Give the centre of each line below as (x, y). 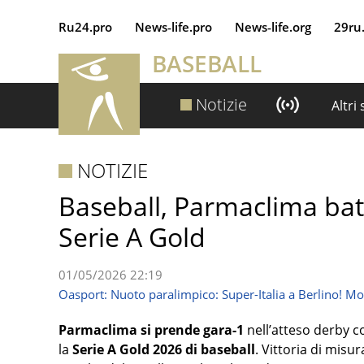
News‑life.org (273, 27)
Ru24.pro (85, 27)
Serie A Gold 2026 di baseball (162, 349)
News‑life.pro (173, 27)
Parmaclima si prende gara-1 (151, 330)
